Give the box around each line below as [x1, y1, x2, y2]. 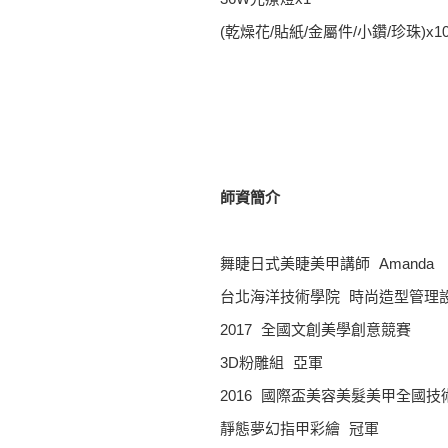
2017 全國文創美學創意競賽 [220, 321, 411, 339]
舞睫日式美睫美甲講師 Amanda [220, 255, 434, 273]
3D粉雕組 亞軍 [220, 354, 323, 372]
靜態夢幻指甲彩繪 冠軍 [220, 420, 379, 438]
